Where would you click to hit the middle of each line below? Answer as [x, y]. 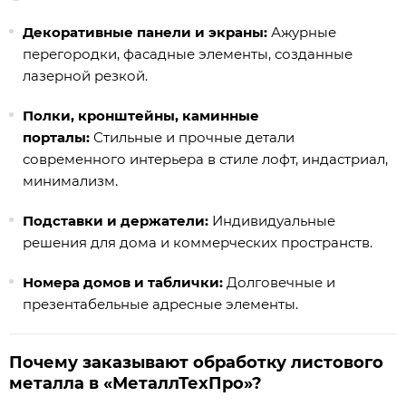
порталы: [56, 138]
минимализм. [70, 181]
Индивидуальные [272, 221]
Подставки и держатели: [116, 221]
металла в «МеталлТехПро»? [135, 384]
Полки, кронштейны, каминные [141, 116]
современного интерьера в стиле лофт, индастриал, [205, 159]
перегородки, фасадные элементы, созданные [188, 54]
